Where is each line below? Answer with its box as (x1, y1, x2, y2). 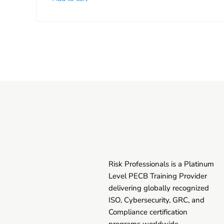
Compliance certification (108, 206, 187, 217)
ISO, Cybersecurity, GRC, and (108, 194, 204, 205)
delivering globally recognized (108, 182, 209, 193)
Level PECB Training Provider (108, 170, 207, 181)
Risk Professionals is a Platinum (108, 158, 214, 169)
